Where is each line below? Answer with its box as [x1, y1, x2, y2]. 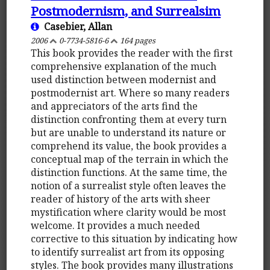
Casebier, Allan [39, 19, 113, 33]
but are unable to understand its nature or [31, 125, 227, 139]
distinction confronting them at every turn [31, 112, 227, 126]
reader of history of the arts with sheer [31, 192, 211, 206]
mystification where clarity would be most [31, 205, 227, 219]
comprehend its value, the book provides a [31, 139, 227, 152]
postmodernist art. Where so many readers [31, 86, 230, 99]
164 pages [118, 34, 156, 46]
